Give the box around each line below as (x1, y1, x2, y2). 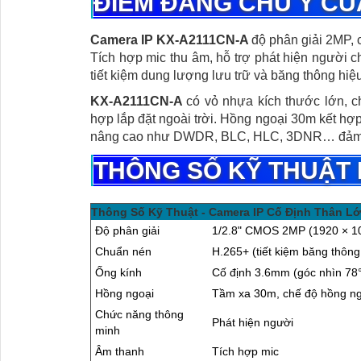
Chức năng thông (95, 308, 184, 322)
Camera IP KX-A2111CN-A (90, 33, 252, 48)
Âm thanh (95, 345, 144, 359)
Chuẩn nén (95, 245, 151, 259)
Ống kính (95, 266, 142, 280)
